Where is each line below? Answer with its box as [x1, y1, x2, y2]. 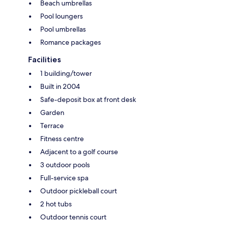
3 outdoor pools [40, 160, 90, 169]
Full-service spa [40, 173, 88, 182]
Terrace [40, 121, 64, 130]
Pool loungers [40, 11, 83, 21]
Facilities [28, 54, 61, 64]
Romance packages [40, 37, 101, 47]
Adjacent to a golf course [40, 147, 118, 156]
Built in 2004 [40, 81, 80, 91]
